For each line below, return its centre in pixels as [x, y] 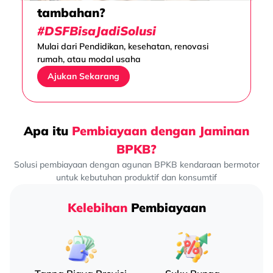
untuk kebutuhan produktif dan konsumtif [136, 178]
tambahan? [71, 13]
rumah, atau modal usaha [89, 59]
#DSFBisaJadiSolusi [96, 31]
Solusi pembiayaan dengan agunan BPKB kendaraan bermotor [136, 165]
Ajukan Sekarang [83, 76]
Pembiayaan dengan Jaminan [161, 131]
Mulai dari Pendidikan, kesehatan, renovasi [122, 47]
